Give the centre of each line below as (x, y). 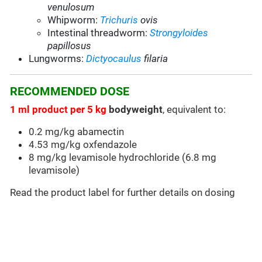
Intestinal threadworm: (99, 33)
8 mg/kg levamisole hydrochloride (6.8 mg (123, 158)
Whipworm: (74, 20)
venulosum (71, 7)
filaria (155, 59)
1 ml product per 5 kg (58, 110)
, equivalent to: (194, 110)
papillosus (70, 46)
